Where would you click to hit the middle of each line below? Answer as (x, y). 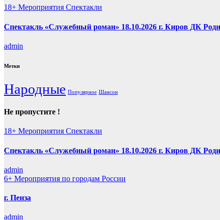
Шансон (108, 92)
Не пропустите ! (32, 112)
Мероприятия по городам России (70, 178)
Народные (35, 89)
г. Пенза (17, 198)
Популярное (82, 92)
